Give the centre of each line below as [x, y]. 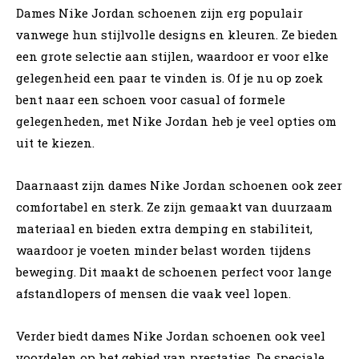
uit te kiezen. [55, 142]
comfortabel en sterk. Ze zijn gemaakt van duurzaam [174, 206]
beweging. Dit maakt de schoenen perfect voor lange [174, 271]
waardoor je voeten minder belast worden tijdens [163, 250]
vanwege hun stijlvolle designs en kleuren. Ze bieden [177, 34]
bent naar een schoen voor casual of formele [151, 99]
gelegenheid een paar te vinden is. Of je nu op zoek [169, 77]
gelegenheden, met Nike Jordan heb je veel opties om [176, 121]
